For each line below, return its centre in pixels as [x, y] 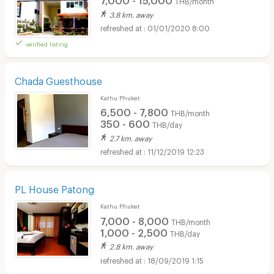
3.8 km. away [131, 13]
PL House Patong [54, 188]
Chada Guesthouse [58, 79]
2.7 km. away [130, 137]
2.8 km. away [131, 246]
